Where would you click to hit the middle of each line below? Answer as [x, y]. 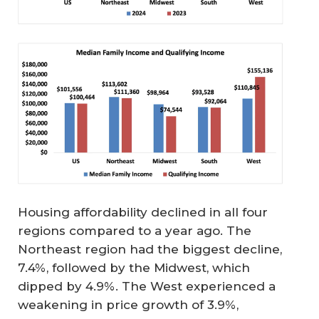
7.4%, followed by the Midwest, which [134, 267]
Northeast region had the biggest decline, [150, 249]
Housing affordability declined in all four [143, 212]
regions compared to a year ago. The [135, 230]
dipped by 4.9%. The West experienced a [147, 286]
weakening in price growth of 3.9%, [128, 304]
